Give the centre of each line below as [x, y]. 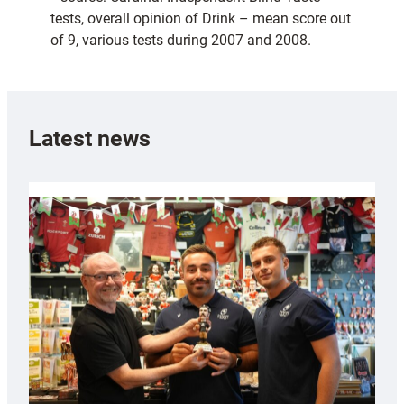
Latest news [90, 138]
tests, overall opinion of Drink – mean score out [201, 19]
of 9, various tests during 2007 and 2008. [181, 41]
